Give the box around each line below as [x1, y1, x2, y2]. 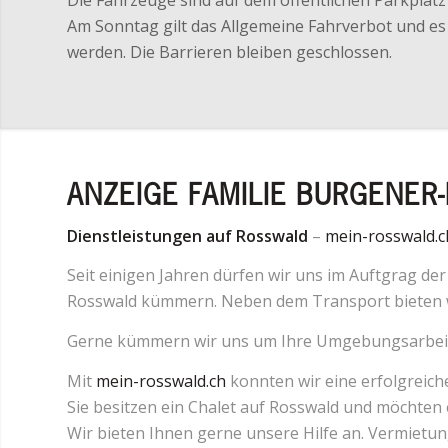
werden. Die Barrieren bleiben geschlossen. [67, 40, 392, 63]
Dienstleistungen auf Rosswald [67, 224, 308, 247]
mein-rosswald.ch [96, 369, 226, 392]
